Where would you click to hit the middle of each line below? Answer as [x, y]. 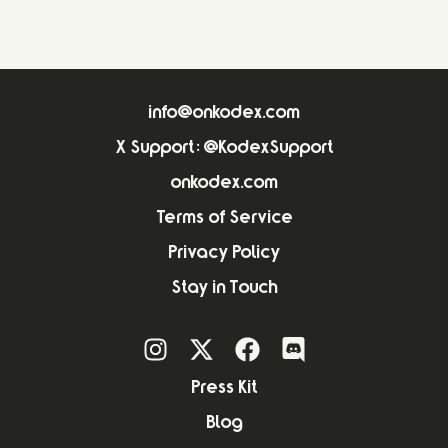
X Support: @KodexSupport [224, 149]
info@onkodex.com [224, 114]
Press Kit [224, 389]
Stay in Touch [224, 289]
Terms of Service [224, 219]
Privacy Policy [224, 254]
